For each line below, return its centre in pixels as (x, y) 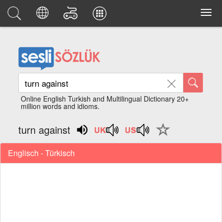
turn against (45, 130)
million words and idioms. (60, 106)
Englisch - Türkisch (41, 153)
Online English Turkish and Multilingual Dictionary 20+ (105, 99)
